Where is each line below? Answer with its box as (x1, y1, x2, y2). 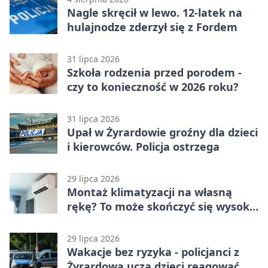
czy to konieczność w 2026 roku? (67, 80, 239, 95)
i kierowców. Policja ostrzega (67, 139, 220, 154)
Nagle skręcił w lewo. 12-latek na (67, 5, 242, 20)
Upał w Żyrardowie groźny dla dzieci (67, 125, 258, 140)
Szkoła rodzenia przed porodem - (67, 65, 242, 80)
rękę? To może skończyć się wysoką (67, 199, 256, 214)
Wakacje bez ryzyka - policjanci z (67, 245, 239, 260)
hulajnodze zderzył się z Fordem (67, 20, 237, 35)
